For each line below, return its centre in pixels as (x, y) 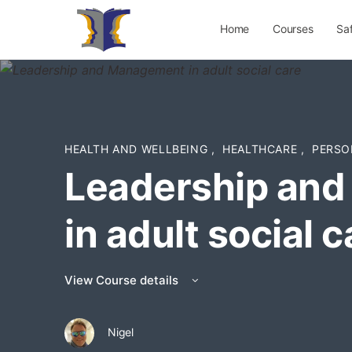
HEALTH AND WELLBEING (138, 149)
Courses (293, 29)
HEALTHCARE (262, 149)
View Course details (123, 280)
